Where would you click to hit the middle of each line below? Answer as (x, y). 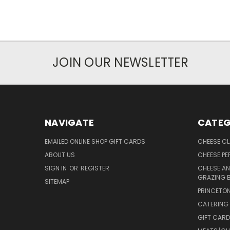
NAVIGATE (69, 123)
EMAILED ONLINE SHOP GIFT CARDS (95, 142)
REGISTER (95, 168)
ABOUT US (60, 155)
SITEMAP (57, 182)
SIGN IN (56, 168)
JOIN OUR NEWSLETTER (120, 63)
